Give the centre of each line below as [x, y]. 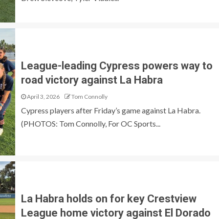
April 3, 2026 [43, 97]
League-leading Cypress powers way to [117, 66]
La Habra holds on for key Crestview [109, 199]
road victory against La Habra [92, 80]
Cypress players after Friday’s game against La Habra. [110, 110]
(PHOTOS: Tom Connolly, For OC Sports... [90, 123]
